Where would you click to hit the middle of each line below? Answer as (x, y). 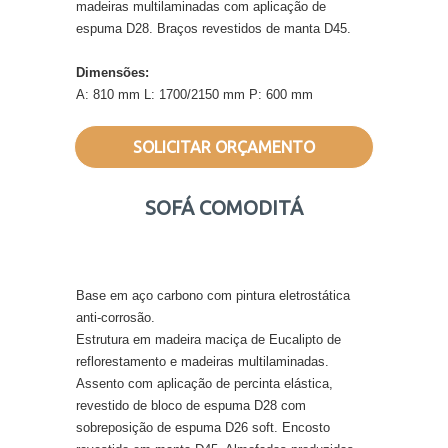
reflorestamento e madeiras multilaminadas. (202, 361)
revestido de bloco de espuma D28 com (191, 405)
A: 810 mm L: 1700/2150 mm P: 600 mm (194, 94)
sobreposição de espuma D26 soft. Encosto (203, 427)
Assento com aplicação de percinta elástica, (204, 383)
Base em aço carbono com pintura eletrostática (213, 295)
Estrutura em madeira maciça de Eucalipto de (208, 339)
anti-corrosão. (115, 317)
